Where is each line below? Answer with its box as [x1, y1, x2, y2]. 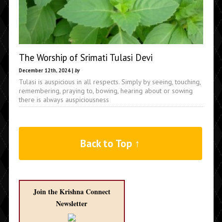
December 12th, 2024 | [18, 66, 75, 74]
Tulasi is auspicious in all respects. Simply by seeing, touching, [18, 77, 201, 86]
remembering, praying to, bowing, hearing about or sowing [18, 86, 193, 95]
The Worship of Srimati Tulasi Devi [18, 51, 153, 63]
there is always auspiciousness [18, 95, 109, 104]
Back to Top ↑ [80, 137, 141, 150]
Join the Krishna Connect [33, 186, 111, 197]
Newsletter [56, 198, 87, 209]
